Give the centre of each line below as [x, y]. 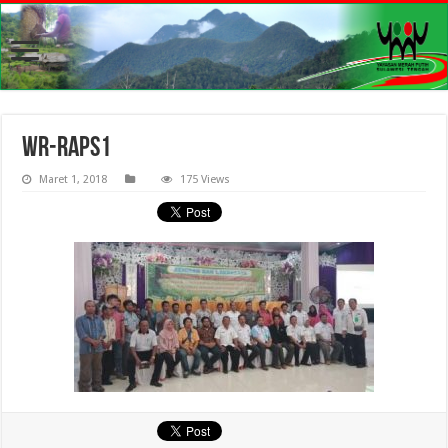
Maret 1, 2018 [73, 180]
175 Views [205, 180]
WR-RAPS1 [67, 149]
